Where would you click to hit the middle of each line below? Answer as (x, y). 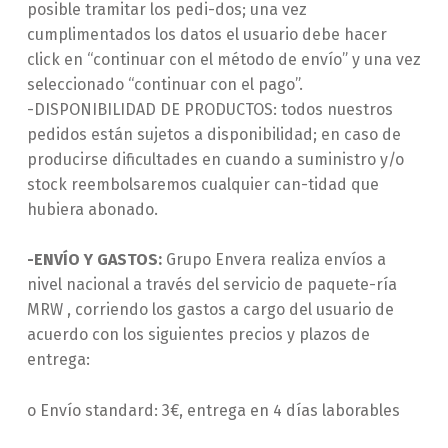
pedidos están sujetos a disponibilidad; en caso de (213, 134)
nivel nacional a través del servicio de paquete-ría (211, 285)
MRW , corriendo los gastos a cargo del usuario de (210, 310)
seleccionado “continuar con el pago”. (164, 84)
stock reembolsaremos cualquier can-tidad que (202, 184)
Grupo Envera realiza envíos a (273, 260)
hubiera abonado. (92, 209)
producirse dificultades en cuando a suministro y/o (215, 159)
